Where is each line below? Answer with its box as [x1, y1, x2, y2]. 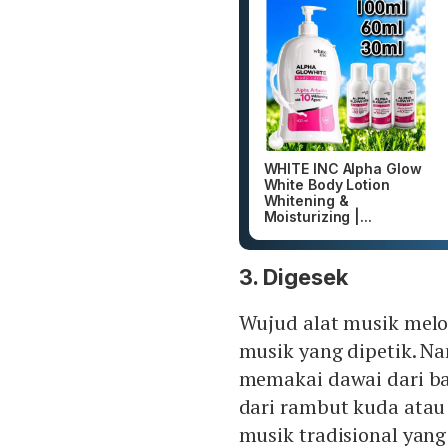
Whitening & [263, 191, 349, 209]
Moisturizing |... [263, 207, 372, 225]
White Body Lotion [263, 175, 390, 193]
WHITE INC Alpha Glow [263, 159, 422, 177]
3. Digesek [238, 263, 348, 290]
